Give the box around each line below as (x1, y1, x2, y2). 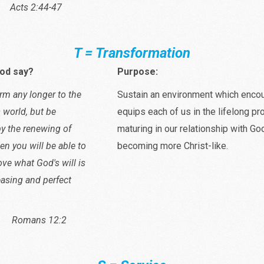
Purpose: (117, 65, 158, 77)
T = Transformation (74, 44, 190, 61)
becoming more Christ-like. (117, 140, 228, 151)
